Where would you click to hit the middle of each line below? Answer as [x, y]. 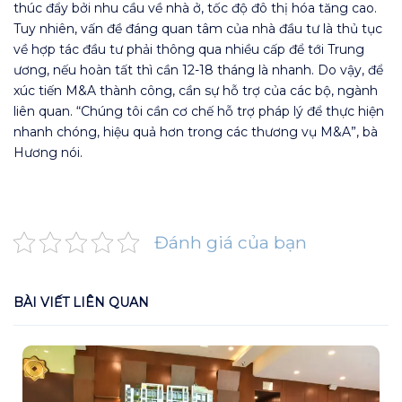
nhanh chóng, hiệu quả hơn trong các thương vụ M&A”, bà [196, 132]
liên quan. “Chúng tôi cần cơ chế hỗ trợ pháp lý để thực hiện [199, 112]
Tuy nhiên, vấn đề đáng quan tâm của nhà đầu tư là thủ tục [198, 29]
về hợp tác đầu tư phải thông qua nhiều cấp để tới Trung [189, 50]
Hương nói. [48, 153]
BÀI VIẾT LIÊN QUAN [81, 303]
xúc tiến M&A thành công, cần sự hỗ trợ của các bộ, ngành [196, 91]
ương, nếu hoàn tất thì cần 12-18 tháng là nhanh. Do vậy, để [198, 70]
